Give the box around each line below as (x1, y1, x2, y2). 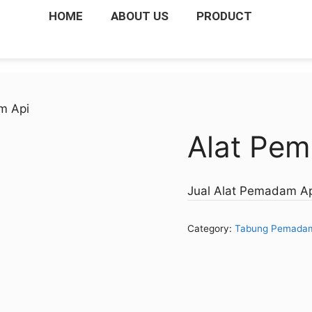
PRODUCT (196, 9, 252, 23)
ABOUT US (110, 9, 169, 23)
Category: (187, 222, 235, 234)
